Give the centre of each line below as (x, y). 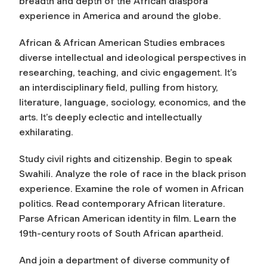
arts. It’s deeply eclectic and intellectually (110, 117)
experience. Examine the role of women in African (131, 188)
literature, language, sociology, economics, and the (133, 102)
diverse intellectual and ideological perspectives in (133, 57)
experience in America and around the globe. (120, 15)
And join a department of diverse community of (125, 260)
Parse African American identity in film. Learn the (128, 218)
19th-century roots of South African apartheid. (121, 233)
